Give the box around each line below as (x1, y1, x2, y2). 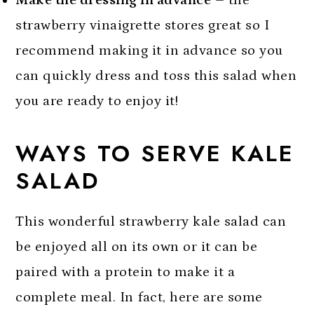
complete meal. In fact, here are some (15, 289, 263, 306)
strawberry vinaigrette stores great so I (15, 18, 270, 34)
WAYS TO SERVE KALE (15, 137, 295, 170)
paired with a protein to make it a (15, 264, 235, 280)
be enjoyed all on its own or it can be (15, 239, 258, 255)
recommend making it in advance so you (15, 43, 283, 59)
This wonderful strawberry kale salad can (15, 214, 287, 230)
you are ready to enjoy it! (15, 93, 179, 109)
